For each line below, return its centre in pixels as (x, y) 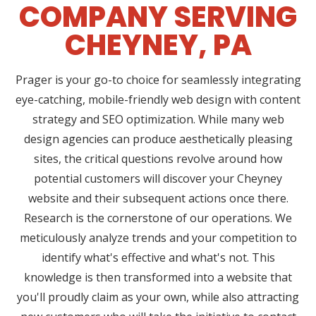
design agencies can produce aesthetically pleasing (158, 139)
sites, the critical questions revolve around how (158, 159)
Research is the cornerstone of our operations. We (158, 218)
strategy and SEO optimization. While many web (158, 120)
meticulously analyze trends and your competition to (158, 238)
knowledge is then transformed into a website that (158, 278)
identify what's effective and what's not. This (158, 258)
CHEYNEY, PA (158, 45)
